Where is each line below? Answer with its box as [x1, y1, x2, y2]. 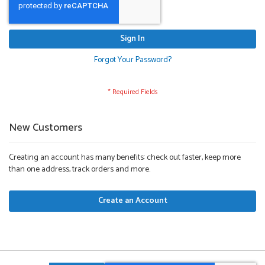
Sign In [120, 32, 145, 46]
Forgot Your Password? [93, 53, 172, 67]
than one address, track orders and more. [9, 163, 150, 177]
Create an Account [98, 194, 167, 208]
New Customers [9, 119, 82, 137]
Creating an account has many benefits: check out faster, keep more [9, 151, 241, 165]
